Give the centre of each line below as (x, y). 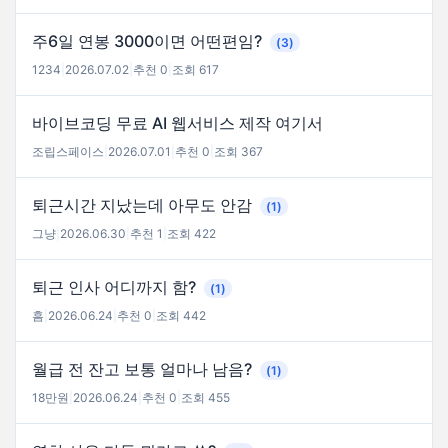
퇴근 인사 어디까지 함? (116, 286)
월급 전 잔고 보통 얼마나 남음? (144, 368)
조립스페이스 (68, 151)
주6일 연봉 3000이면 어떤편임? (149, 40)
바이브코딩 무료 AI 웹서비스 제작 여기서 (177, 122)
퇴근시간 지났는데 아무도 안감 (144, 204)
